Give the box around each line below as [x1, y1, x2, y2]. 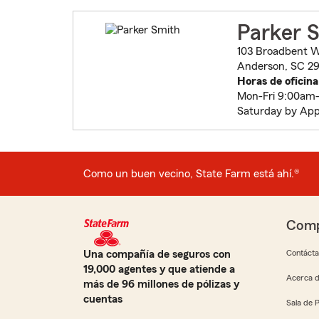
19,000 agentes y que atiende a [83, 263, 235, 276]
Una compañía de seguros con [83, 249, 231, 261]
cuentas [83, 293, 122, 305]
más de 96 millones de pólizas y [83, 278, 239, 291]
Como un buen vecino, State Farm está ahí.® [83, 167, 300, 179]
